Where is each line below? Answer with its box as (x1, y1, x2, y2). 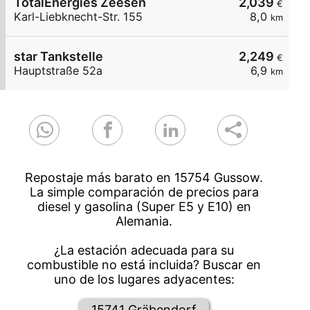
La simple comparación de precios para (29, 185, 259, 200)
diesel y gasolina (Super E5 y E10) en (37, 199, 251, 215)
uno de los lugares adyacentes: (53, 272, 235, 287)
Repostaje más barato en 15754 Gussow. (25, 170, 264, 185)
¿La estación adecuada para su (54, 243, 235, 258)
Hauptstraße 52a (14, 64, 102, 78)
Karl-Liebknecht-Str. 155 (14, 10, 143, 24)
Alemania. (116, 214, 173, 229)
